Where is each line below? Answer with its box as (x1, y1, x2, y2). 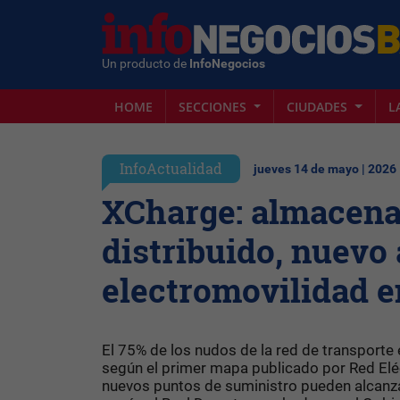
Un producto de (102, 55, 189, 71)
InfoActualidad (120, 159, 222, 178)
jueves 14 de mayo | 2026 (254, 162, 396, 177)
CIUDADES (287, 97, 352, 115)
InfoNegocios (189, 55, 265, 71)
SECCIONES (179, 97, 250, 115)
